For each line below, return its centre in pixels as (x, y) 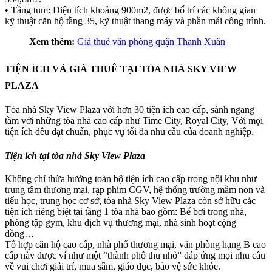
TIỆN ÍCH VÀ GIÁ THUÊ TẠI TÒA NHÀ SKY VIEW (121, 69)
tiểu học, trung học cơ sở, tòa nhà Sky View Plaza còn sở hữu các (130, 200)
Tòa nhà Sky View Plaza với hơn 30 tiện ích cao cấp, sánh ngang (130, 110)
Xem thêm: (52, 42)
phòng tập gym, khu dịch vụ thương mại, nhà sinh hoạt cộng (121, 222)
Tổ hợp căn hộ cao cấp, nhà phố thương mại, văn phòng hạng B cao (135, 244)
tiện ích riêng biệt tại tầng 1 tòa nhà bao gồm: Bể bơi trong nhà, (126, 211)
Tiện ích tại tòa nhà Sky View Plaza (75, 155)
